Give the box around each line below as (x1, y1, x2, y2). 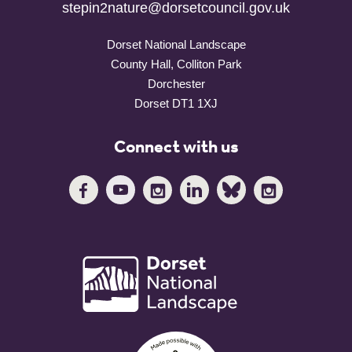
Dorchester (147, 76, 205, 90)
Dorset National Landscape (106, 37, 246, 51)
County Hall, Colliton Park (110, 57, 242, 71)
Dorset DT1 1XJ (134, 96, 218, 110)
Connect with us (113, 130, 239, 164)
